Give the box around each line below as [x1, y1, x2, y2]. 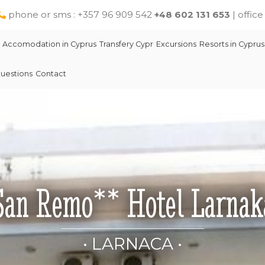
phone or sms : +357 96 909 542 [8, 9, 154, 20]
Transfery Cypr [99, 40, 153, 49]
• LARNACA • [83, 234, 182, 254]
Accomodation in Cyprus [2, 40, 96, 49]
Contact [35, 69, 66, 78]
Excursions [156, 40, 196, 49]
